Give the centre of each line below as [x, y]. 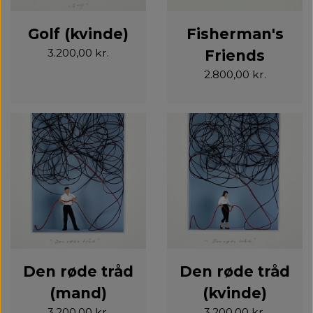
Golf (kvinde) [78, 34]
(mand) [78, 293]
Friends [235, 55]
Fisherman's [235, 34]
